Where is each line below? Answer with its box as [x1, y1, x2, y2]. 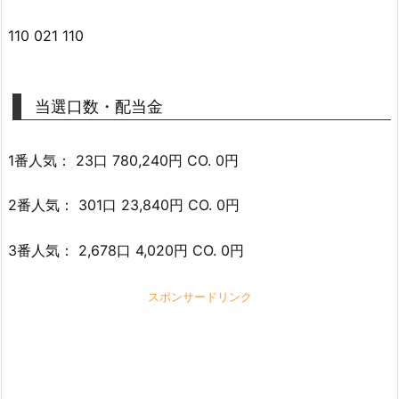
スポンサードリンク [147, 289, 252, 305]
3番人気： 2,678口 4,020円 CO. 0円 [8, 241, 244, 260]
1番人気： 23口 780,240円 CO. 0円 [8, 151, 239, 169]
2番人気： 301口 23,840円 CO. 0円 [8, 196, 240, 215]
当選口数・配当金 [35, 96, 163, 116]
